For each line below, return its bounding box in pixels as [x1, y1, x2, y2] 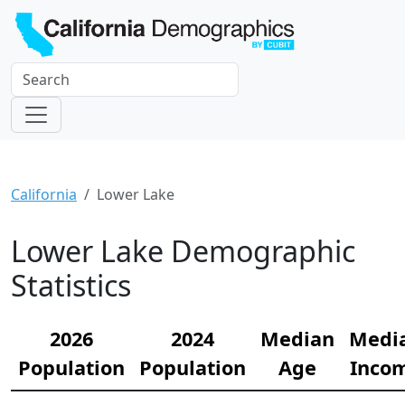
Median [260, 325, 334, 353]
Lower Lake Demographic [11, 231, 355, 271]
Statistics [11, 266, 131, 306]
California [11, 184, 77, 205]
